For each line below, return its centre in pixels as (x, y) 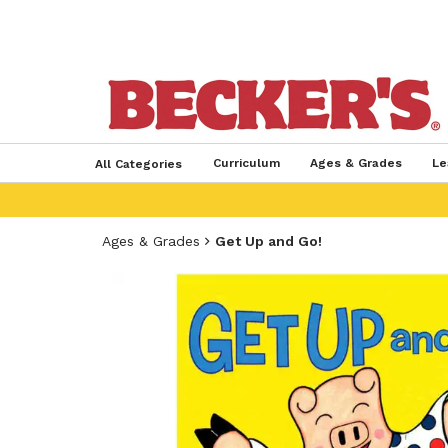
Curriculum (246, 163)
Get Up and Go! (268, 241)
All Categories (138, 164)
